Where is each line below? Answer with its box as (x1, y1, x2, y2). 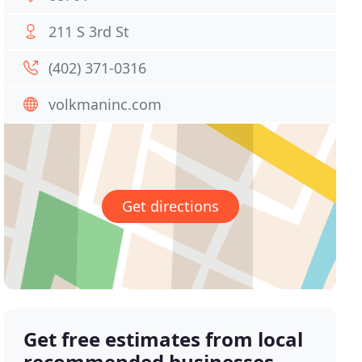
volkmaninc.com (48, 95, 162, 114)
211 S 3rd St (48, 22, 130, 41)
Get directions (121, 196, 219, 217)
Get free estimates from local (23, 326, 304, 353)
